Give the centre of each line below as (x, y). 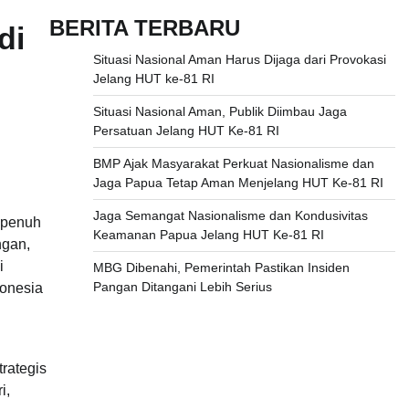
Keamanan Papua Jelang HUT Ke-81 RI (208, 235)
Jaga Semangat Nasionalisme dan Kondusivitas (230, 216)
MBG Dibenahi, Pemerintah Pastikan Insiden (221, 268)
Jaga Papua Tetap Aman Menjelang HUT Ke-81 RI (238, 183)
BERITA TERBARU (144, 28)
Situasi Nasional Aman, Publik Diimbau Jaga (220, 112)
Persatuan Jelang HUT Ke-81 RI (186, 131)
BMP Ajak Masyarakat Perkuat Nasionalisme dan (233, 164)
